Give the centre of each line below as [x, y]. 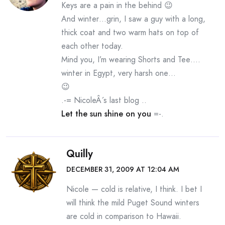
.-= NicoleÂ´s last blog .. [104, 100]
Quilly [80, 154]
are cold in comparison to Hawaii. [124, 216]
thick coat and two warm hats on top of [130, 32]
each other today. [92, 46]
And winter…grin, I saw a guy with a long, [133, 19]
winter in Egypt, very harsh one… [119, 73]
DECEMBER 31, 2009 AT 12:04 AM [123, 169]
